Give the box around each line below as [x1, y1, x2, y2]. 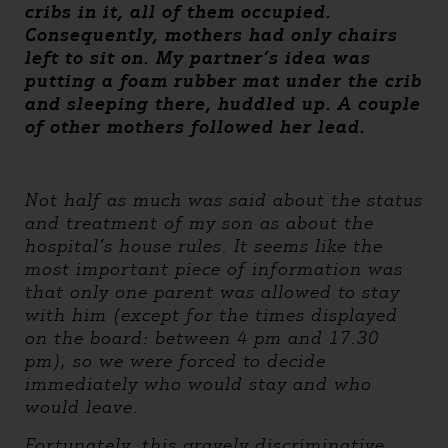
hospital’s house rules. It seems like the [25, 235, 383, 257]
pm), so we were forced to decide [25, 350, 326, 372]
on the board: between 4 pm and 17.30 [25, 327, 379, 349]
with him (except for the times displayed [25, 304, 398, 326]
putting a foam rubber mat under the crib [25, 70, 422, 92]
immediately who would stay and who [25, 373, 372, 395]
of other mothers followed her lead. [25, 116, 366, 138]
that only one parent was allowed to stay [25, 281, 400, 303]
